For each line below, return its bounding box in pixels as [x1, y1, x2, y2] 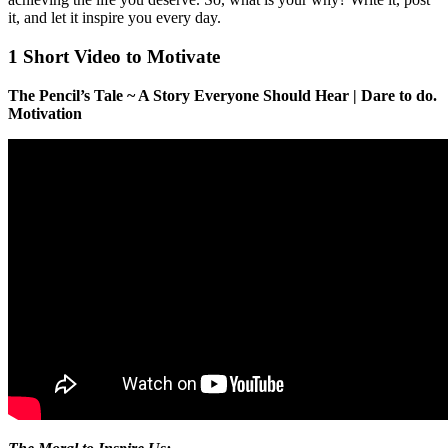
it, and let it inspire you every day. [8, 9, 221, 27]
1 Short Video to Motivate [8, 45, 220, 67]
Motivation [8, 104, 82, 122]
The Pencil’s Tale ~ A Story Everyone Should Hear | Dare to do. [8, 86, 437, 104]
